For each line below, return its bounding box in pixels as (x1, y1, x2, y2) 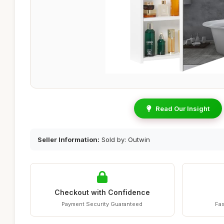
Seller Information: (37, 135, 99, 143)
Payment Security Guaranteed (61, 200, 143, 207)
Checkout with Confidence (54, 188, 150, 196)
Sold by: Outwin (99, 135, 150, 143)
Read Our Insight (155, 104, 209, 112)
